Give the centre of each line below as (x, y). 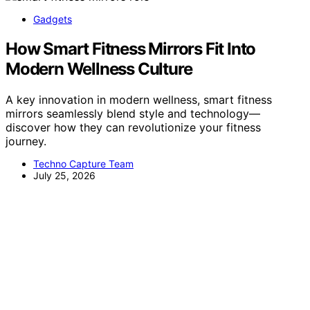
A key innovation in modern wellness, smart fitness (139, 99)
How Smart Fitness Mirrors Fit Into (131, 48)
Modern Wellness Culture (99, 69)
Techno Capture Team (83, 163)
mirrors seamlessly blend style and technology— (133, 113)
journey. (26, 141)
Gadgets (53, 19)
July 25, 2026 (64, 175)
